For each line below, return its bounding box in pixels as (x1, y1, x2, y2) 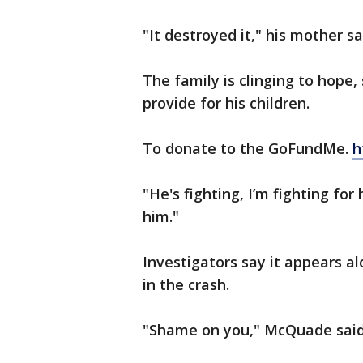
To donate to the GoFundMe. (143, 139, 352, 158)
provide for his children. (143, 93, 310, 113)
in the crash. (143, 275, 229, 294)
